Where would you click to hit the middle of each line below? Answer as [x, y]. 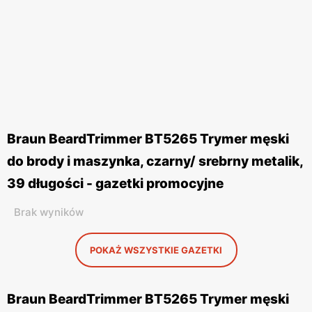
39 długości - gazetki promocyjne [115, 184]
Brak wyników [49, 212]
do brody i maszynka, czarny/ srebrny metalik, [155, 161]
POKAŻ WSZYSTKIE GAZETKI [156, 250]
